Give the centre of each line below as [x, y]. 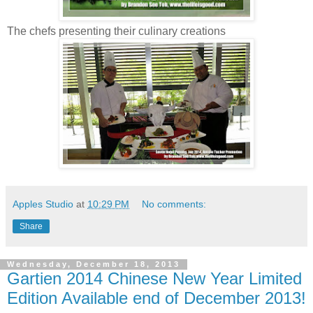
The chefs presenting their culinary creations [116, 31]
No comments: [174, 204]
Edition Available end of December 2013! [156, 298]
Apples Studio [43, 204]
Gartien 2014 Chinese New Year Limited [154, 278]
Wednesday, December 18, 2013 [94, 264]
